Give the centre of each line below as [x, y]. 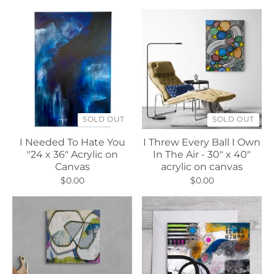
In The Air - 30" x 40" [202, 154]
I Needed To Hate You [72, 142]
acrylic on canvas [202, 167]
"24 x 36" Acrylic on [72, 154]
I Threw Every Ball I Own [202, 142]
